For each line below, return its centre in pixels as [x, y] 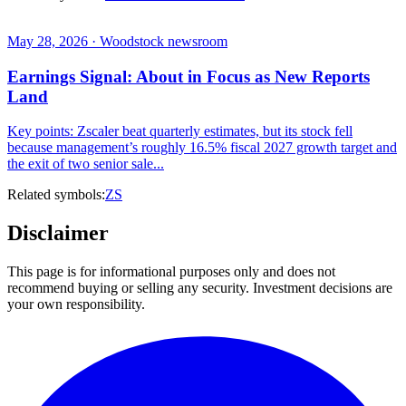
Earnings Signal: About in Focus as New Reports [188, 76]
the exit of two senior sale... [86, 164]
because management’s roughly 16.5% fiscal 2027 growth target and [202, 148]
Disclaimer [58, 233]
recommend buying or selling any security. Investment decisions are [200, 288]
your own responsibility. [76, 304]
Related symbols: [56, 195]
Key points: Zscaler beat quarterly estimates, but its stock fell [180, 131]
